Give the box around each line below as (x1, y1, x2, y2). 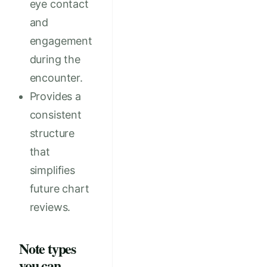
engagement (29, 35, 92, 48)
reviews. (29, 201, 71, 214)
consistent (29, 108, 82, 122)
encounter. (29, 72, 83, 85)
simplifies (29, 164, 75, 177)
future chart (29, 182, 89, 195)
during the (29, 53, 80, 66)
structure (29, 127, 75, 140)
